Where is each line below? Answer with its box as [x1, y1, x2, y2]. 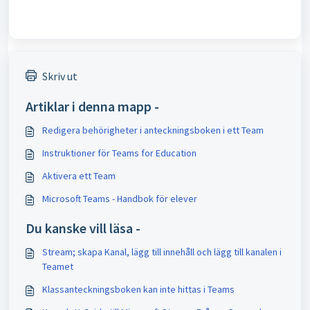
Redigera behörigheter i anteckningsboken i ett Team [42, 124, 264, 136]
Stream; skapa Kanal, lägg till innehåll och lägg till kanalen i [42, 246, 282, 258]
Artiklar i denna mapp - [26, 98, 159, 115]
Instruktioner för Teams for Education [42, 147, 197, 159]
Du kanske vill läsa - [26, 219, 140, 237]
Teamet [42, 260, 73, 273]
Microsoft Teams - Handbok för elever [42, 192, 197, 205]
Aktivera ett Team [42, 170, 116, 182]
